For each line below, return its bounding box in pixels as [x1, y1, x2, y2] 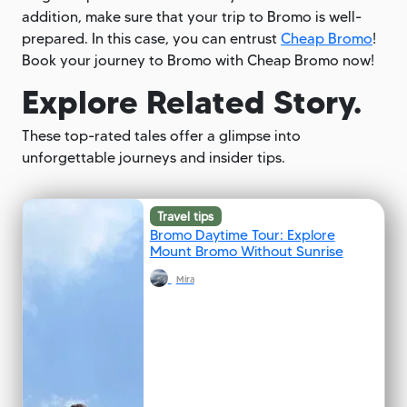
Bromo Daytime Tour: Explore [149, 225, 335, 243]
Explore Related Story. [22, 81, 362, 122]
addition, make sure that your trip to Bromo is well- [22, 7, 362, 25]
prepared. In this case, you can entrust [22, 29, 281, 47]
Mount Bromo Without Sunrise [149, 242, 343, 260]
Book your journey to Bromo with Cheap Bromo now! [22, 51, 374, 69]
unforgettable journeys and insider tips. [22, 148, 285, 166]
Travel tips [157, 208, 214, 223]
